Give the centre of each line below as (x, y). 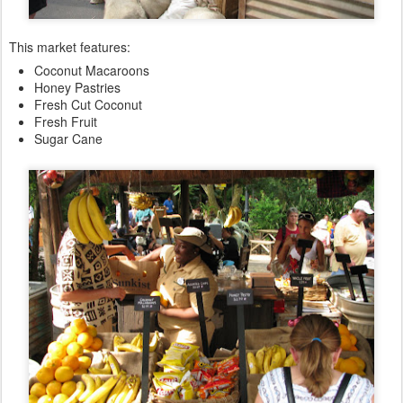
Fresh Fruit (66, 121)
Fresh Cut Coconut (88, 104)
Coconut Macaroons (92, 70)
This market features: (70, 46)
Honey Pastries (77, 87)
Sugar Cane (68, 138)
